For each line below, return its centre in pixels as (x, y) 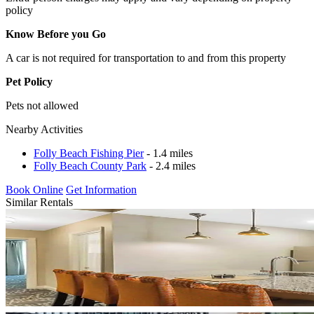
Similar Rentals (39, 202)
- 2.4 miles (171, 165)
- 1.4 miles (168, 153)
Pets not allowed (42, 105)
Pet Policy (29, 81)
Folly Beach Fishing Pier (89, 153)
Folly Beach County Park (90, 165)
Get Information (101, 189)
